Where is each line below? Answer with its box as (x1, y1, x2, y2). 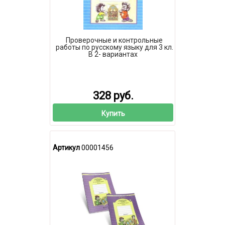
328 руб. (92, 89, 134, 102)
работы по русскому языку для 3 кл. (55, 43, 173, 52)
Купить (101, 109, 125, 118)
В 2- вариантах (88, 50, 138, 59)
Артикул (53, 143, 80, 152)
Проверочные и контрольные (66, 36, 163, 45)
